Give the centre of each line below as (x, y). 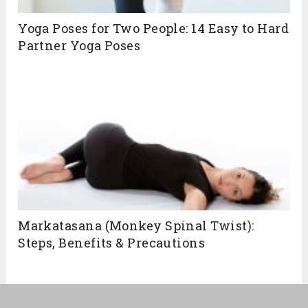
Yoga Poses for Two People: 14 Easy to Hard (154, 29)
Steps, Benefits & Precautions (112, 243)
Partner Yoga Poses (79, 46)
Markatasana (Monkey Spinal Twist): (136, 226)
